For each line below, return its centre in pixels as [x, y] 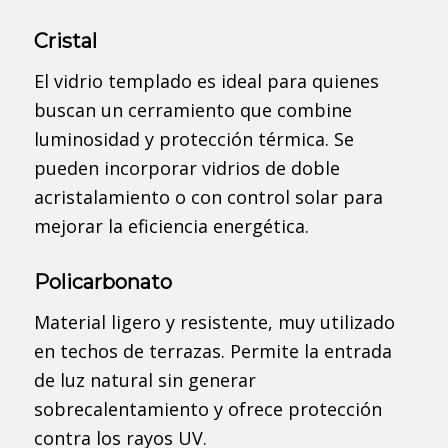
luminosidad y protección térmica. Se [193, 139]
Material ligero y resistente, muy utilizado [214, 322]
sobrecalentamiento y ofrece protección [207, 409]
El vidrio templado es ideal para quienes [206, 81]
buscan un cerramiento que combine [192, 110]
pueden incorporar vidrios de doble [186, 168]
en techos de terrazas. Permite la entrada [212, 351]
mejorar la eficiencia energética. [171, 226]
